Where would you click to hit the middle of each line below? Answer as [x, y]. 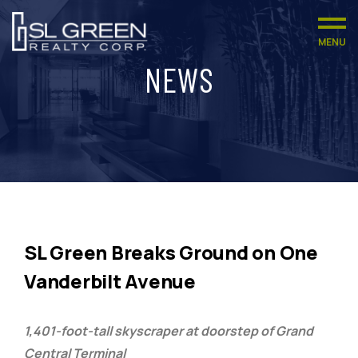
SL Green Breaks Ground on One [171, 252]
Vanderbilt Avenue [110, 281]
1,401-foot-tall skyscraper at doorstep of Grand [169, 331]
